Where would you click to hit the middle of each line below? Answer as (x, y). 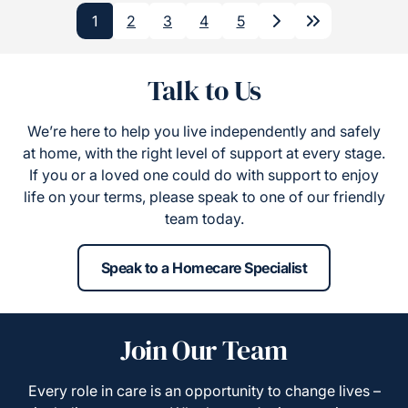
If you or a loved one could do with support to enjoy (204, 175)
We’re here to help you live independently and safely (204, 132)
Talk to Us (204, 91)
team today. (204, 219)
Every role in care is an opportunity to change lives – (204, 391)
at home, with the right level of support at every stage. (204, 153)
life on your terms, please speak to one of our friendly (204, 197)
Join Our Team (204, 351)
